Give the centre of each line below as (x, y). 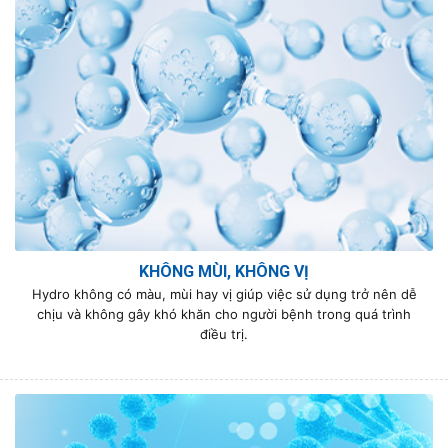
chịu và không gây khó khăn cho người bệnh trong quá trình (224, 314)
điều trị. (224, 334)
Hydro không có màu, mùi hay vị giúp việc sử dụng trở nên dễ (224, 294)
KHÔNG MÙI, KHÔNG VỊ (224, 272)
